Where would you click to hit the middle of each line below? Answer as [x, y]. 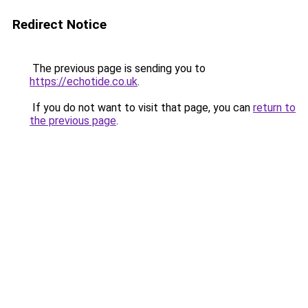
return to [274, 108]
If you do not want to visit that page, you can [141, 108]
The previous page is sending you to [118, 68]
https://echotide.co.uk [84, 81]
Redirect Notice [59, 24]
